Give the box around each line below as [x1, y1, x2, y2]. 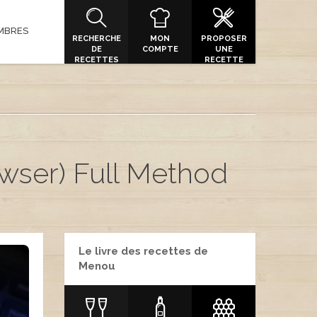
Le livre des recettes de [79, 245, 208, 258]
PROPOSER [200, 34, 247, 43]
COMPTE [142, 45, 178, 54]
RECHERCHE [71, 34, 121, 43]
